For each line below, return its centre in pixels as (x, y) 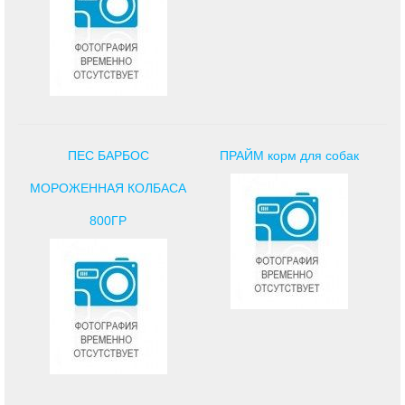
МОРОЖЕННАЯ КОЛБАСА (108, 188)
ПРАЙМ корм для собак (289, 155)
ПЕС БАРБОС (108, 155)
